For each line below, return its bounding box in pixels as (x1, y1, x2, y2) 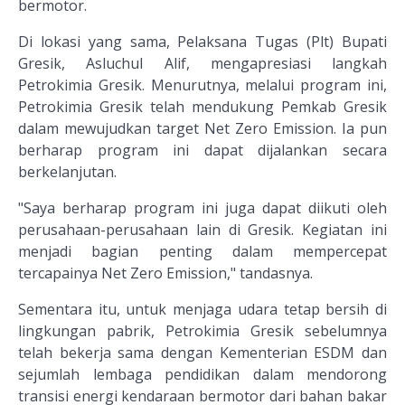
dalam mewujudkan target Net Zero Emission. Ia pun (18, 118, 387, 139)
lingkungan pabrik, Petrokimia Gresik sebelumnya (18, 321, 387, 342)
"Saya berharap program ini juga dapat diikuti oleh (18, 198, 387, 219)
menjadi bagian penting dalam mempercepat (18, 241, 387, 262)
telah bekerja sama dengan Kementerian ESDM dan (18, 343, 387, 363)
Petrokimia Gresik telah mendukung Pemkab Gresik (18, 97, 387, 118)
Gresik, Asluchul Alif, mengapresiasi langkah (18, 53, 387, 74)
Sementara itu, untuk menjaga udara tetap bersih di (18, 299, 387, 320)
